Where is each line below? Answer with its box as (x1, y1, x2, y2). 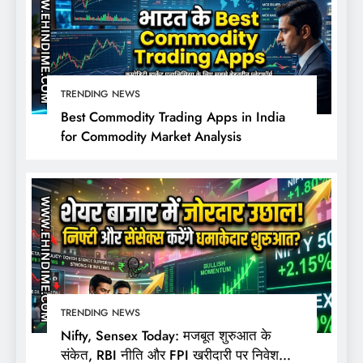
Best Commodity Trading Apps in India (60, 107, 285, 127)
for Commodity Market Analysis (60, 126, 241, 147)
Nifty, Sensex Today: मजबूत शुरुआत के (60, 326, 271, 346)
